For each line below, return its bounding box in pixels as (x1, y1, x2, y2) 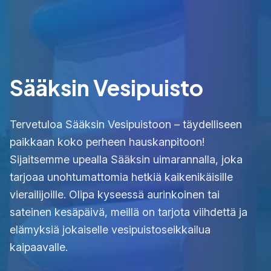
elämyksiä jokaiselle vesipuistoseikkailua (10, 223, 211, 237)
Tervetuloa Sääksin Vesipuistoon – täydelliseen (10, 118, 242, 131)
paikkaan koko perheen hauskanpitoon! (10, 135, 204, 149)
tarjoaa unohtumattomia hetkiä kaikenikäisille (10, 171, 233, 184)
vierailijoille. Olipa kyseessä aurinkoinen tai (10, 188, 220, 201)
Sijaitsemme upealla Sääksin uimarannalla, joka (10, 153, 243, 166)
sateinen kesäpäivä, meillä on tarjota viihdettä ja (10, 206, 247, 219)
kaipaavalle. (10, 241, 68, 254)
